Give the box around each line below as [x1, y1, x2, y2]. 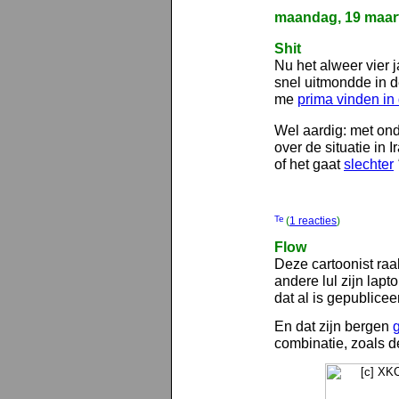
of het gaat [274, 156, 344, 173]
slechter [344, 156, 394, 173]
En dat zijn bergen [274, 318, 393, 335]
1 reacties [289, 215, 337, 228]
